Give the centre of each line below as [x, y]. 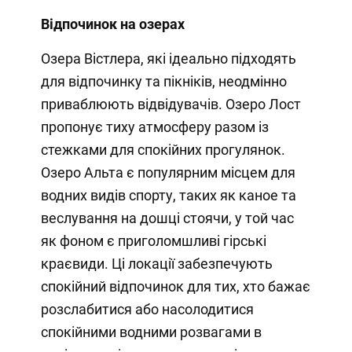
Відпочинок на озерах [112, 24]
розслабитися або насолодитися [147, 309]
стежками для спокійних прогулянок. [163, 149]
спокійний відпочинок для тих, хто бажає [175, 286]
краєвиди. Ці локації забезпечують [156, 263]
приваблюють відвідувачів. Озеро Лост [170, 104]
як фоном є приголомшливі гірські [153, 240]
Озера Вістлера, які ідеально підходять [168, 58]
